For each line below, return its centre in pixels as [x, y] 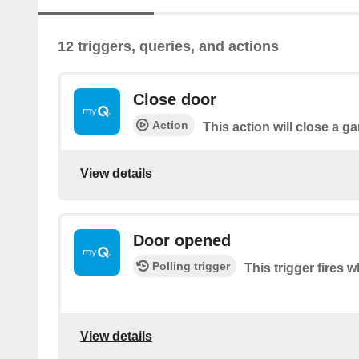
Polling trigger [191, 266]
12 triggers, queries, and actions [168, 47]
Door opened [182, 241]
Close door [175, 100]
